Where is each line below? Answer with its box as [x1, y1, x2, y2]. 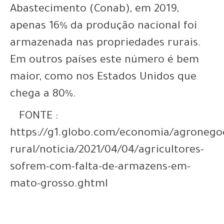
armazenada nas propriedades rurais [10, 37, 198, 50]
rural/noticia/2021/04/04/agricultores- [10, 144, 204, 157]
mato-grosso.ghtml [10, 178, 108, 191]
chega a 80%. [10, 88, 76, 101]
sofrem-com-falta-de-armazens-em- [10, 161, 190, 174]
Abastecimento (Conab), [10, 3, 135, 16]
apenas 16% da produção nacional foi [10, 20, 197, 33]
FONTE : [10, 110, 58, 123]
